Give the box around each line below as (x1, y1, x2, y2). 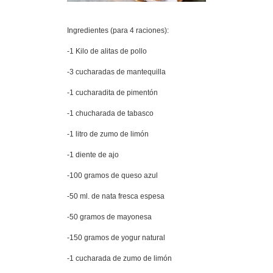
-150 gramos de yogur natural (67, 233, 165, 242)
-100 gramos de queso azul (67, 171, 158, 180)
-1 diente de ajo (67, 151, 119, 159)
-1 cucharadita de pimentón (67, 88, 158, 97)
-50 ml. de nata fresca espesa (67, 192, 165, 200)
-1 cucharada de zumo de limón (67, 254, 172, 263)
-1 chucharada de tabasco (67, 109, 154, 118)
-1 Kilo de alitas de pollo (67, 47, 147, 55)
